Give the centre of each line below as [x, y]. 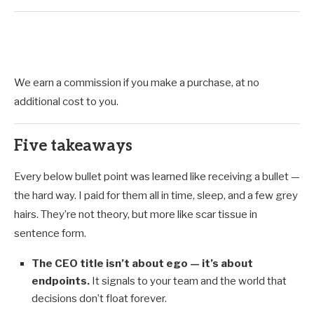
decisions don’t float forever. [99, 299]
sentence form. [50, 234]
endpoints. [61, 281]
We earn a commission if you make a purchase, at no [137, 83]
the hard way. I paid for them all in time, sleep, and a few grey [156, 196]
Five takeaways [73, 146]
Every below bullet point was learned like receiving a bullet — [157, 177]
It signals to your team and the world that [188, 281]
